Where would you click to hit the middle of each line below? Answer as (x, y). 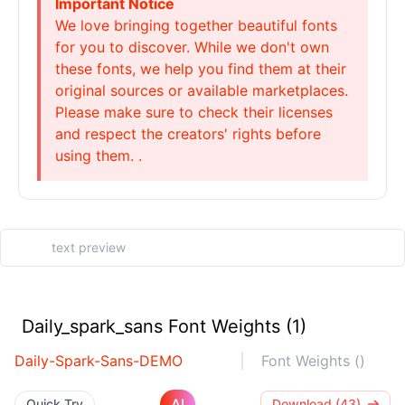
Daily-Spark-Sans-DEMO (99, 361)
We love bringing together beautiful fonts (196, 25)
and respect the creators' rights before (188, 134)
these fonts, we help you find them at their (201, 69)
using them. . (99, 155)
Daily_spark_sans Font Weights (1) (164, 326)
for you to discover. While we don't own (192, 47)
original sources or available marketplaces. (202, 90)
